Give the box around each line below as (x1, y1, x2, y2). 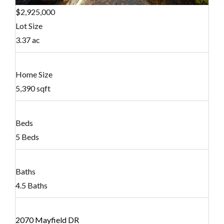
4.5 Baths (15, 180, 47, 190)
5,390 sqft (15, 83, 50, 93)
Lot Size (15, 20, 42, 30)
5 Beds (15, 131, 39, 141)
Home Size (15, 69, 52, 79)
